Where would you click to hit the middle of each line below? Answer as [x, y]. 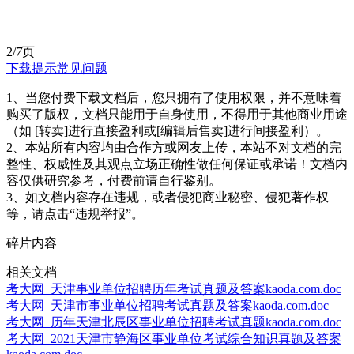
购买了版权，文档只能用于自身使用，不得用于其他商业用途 [177, 114]
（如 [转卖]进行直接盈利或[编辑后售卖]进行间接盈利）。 [168, 130]
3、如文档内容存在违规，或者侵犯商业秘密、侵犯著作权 [168, 197]
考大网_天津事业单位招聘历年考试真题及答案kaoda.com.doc [174, 288]
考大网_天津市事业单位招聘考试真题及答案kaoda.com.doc [168, 305]
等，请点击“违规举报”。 [75, 213]
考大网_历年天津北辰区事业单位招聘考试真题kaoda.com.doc [174, 322]
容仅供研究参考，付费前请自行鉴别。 [114, 180]
